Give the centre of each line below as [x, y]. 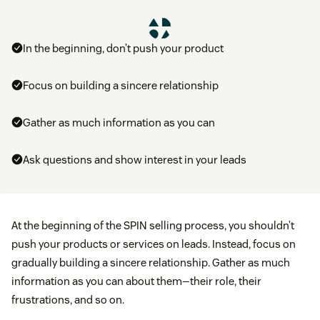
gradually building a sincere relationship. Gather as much [151, 263]
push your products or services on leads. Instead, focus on [154, 244]
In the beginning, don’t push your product [123, 49]
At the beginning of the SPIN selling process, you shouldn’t [153, 226]
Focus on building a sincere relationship [121, 86]
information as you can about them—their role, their [136, 281]
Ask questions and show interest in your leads [135, 160]
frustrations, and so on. [68, 300]
